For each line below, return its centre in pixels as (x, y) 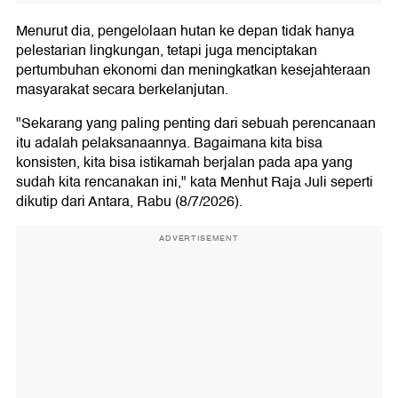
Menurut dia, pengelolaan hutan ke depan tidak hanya (185, 31)
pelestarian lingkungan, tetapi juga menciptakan (167, 50)
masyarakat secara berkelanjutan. (122, 89)
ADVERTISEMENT (199, 238)
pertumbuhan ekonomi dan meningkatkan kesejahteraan (193, 70)
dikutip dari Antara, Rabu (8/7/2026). (129, 201)
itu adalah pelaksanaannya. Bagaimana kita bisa (169, 143)
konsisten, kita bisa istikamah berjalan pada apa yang (184, 162)
